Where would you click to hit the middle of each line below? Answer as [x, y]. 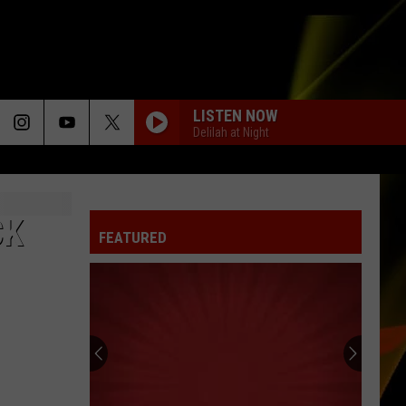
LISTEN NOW [235, 115]
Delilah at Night [231, 132]
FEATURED [133, 237]
